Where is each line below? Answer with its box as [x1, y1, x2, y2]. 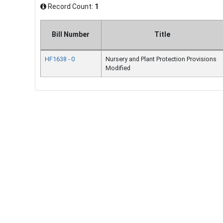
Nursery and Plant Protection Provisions [106, 55, 217, 63]
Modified [106, 64, 130, 72]
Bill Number [52, 30, 90, 38]
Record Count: [46, 2, 95, 10]
